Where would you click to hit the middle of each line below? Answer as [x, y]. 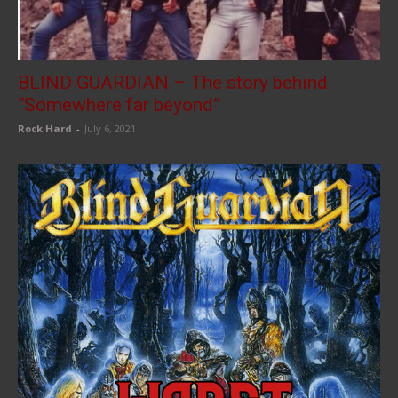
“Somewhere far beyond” [119, 105]
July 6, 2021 [110, 129]
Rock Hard [45, 129]
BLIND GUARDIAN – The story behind [173, 83]
